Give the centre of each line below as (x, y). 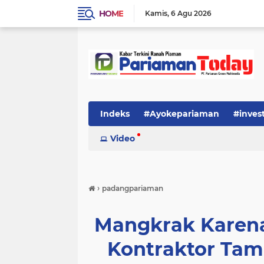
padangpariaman (133, 188)
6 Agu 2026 (191, 13)
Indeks (115, 114)
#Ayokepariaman (181, 114)
